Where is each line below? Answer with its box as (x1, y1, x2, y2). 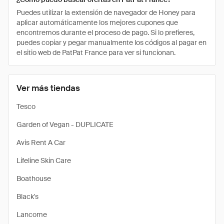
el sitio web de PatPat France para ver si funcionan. (16, 48, 175, 57)
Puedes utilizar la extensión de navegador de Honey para (16, 8, 195, 17)
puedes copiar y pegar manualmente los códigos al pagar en (16, 38, 206, 47)
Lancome (16, 210, 47, 219)
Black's (16, 192, 38, 201)
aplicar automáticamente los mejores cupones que (16, 18, 178, 27)
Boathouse (16, 174, 51, 183)
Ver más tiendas (16, 82, 80, 93)
